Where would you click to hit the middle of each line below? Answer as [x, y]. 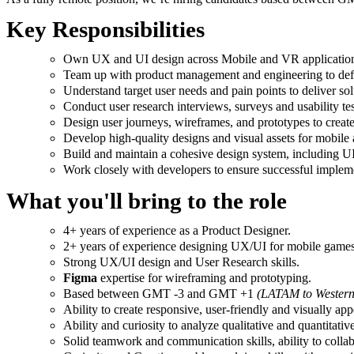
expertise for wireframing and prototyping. [204, 278]
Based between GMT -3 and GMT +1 [160, 294]
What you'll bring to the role [147, 200]
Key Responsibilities [105, 29]
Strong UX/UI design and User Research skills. [181, 262]
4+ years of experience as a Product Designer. [177, 231]
